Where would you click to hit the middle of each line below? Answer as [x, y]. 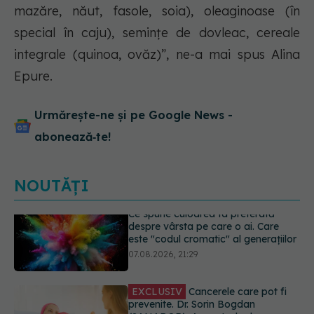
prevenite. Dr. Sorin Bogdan [192, 248]
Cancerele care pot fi [237, 235]
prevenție [150, 273]
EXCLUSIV [157, 235]
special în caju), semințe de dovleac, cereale [157, 33]
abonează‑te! [73, 137]
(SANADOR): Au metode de [193, 260]
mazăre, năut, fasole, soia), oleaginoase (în [157, 11]
